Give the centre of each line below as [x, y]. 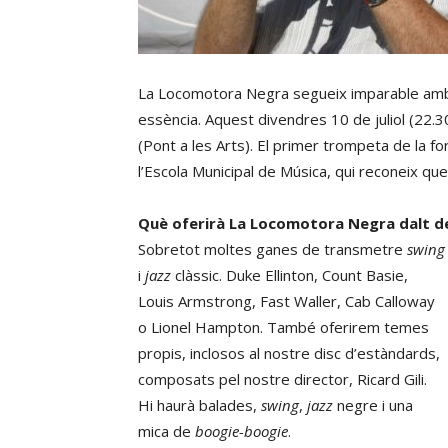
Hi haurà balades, [197, 405]
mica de [166, 431]
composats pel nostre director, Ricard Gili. [282, 379]
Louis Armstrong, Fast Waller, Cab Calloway [286, 301]
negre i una [373, 405]
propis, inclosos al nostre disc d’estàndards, [289, 353]
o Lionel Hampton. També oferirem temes [283, 327]
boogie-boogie [241, 431]
